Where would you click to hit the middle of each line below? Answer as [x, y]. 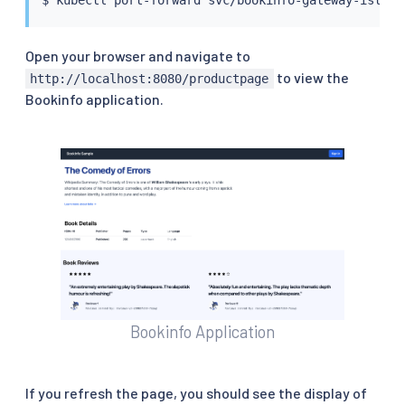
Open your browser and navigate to [138, 55]
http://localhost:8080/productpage [150, 78]
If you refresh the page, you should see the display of [196, 393]
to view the [311, 77]
